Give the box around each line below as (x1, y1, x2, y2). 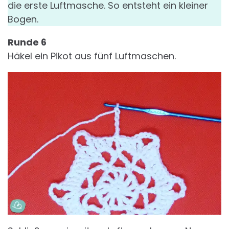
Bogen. (8, 12, 38, 26)
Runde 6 (8, 35, 47, 49)
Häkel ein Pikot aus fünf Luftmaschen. (8, 49, 176, 62)
